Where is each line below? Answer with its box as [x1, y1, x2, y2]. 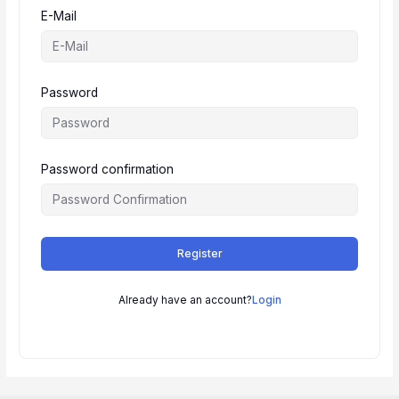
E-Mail [41, 8, 77, 23]
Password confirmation [41, 161, 175, 176]
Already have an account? [118, 292, 252, 306]
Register [176, 246, 223, 260]
